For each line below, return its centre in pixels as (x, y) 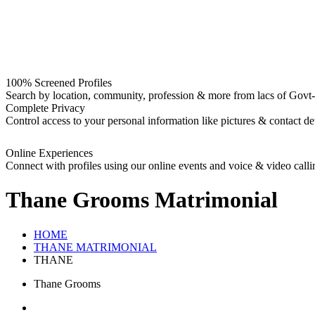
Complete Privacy (45, 108)
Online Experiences (49, 153)
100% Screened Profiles (59, 83)
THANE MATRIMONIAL (95, 247)
